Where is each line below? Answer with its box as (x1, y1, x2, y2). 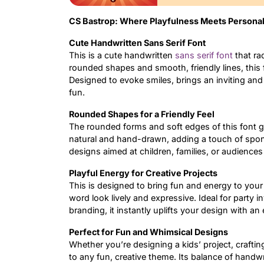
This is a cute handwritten (69, 50, 175, 61)
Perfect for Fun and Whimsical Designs (69, 227, 228, 237)
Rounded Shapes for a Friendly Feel (69, 109, 214, 120)
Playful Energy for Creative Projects (69, 168, 217, 179)
